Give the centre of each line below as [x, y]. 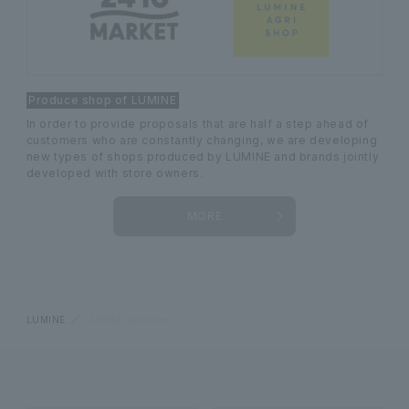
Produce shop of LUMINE [103, 100]
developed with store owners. [115, 173]
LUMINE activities [127, 319]
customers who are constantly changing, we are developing [202, 140]
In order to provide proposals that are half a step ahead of [198, 123]
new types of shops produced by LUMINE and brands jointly [203, 156]
